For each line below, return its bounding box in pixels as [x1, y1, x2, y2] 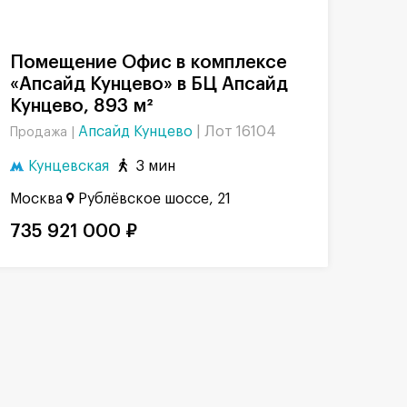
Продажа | [10, 126, 78, 140]
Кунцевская [28, 159, 109, 174]
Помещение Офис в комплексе [10, 54, 24, 73]
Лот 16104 [204, 124, 276, 140]
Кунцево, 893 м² [10, 97, 153, 116]
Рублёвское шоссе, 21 [78, 191, 231, 206]
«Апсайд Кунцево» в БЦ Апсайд [10, 75, 288, 94]
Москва [10, 191, 63, 206]
